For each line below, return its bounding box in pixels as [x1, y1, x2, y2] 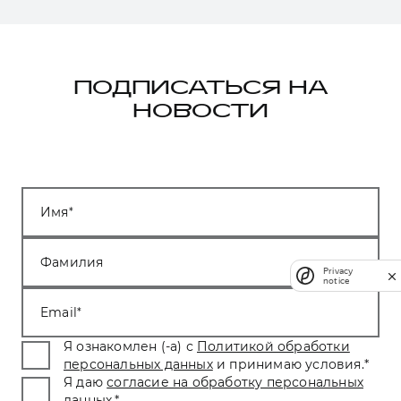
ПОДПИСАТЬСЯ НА [73, 80, 328, 98]
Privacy [323, 266, 354, 276]
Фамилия [40, 253, 104, 270]
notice [323, 276, 350, 286]
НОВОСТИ [132, 103, 269, 121]
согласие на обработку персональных [107, 373, 364, 390]
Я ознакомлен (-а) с [64, 337, 193, 354]
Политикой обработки [197, 337, 350, 354]
